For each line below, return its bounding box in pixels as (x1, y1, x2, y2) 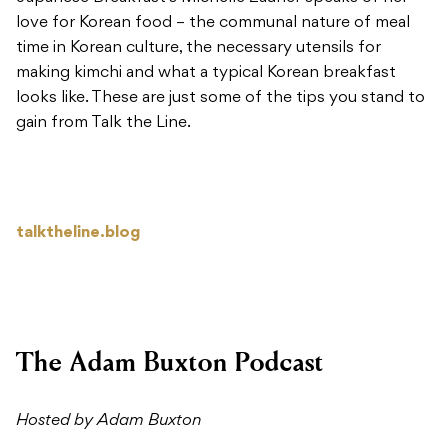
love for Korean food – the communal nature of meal (16, 15, 410, 32)
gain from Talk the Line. (16, 115, 191, 132)
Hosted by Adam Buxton (16, 413, 201, 430)
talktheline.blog (16, 225, 140, 242)
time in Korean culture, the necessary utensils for (16, 40, 381, 57)
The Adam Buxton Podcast (16, 346, 324, 380)
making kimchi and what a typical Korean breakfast (16, 65, 396, 82)
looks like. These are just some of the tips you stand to (16, 90, 425, 107)
